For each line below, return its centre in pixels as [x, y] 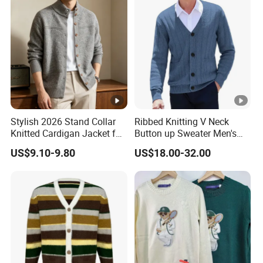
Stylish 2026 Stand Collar [63, 122]
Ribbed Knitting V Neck [181, 122]
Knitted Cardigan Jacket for [68, 134]
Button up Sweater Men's [185, 134]
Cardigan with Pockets [181, 145]
